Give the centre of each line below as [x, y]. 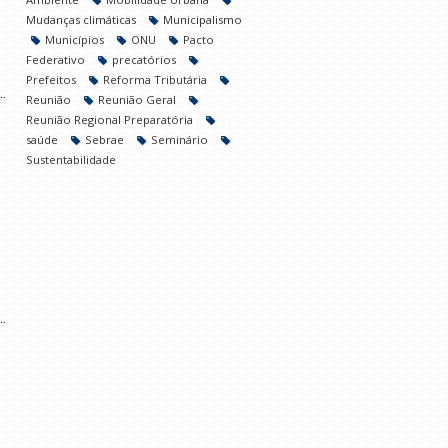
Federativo [57, 59]
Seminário [181, 139]
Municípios [76, 39]
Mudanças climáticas [82, 19]
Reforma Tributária [156, 79]
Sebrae [106, 139]
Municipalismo [202, 19]
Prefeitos [52, 79]
